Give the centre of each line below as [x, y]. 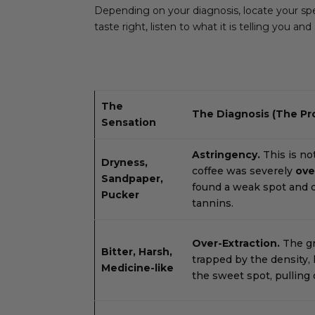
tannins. [212, 203]
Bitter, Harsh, [136, 251]
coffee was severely [243, 171]
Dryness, [124, 162]
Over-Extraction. [236, 243]
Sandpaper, [132, 178]
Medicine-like [137, 268]
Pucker [120, 194]
